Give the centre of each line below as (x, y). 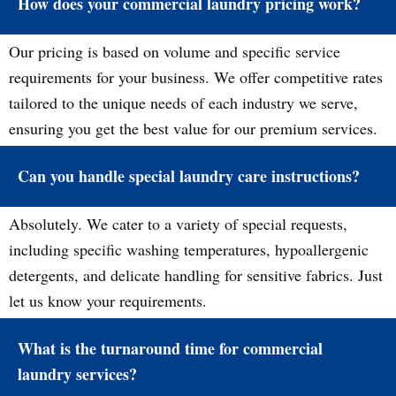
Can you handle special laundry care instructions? (189, 176)
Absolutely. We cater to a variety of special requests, (178, 224)
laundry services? (77, 374)
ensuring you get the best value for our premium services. (193, 128)
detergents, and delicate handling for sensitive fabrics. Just (196, 275)
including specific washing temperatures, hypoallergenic (189, 249)
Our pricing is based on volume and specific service (175, 51)
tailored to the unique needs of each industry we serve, (183, 103)
